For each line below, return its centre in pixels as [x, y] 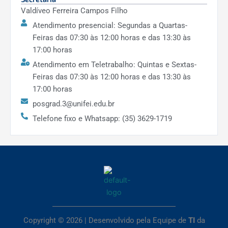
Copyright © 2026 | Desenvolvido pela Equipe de [106, 220]
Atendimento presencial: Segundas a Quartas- [110, 25]
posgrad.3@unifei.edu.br [73, 104]
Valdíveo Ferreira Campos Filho [74, 10]
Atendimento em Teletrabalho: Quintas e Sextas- [114, 64]
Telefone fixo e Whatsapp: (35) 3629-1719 [102, 118]
